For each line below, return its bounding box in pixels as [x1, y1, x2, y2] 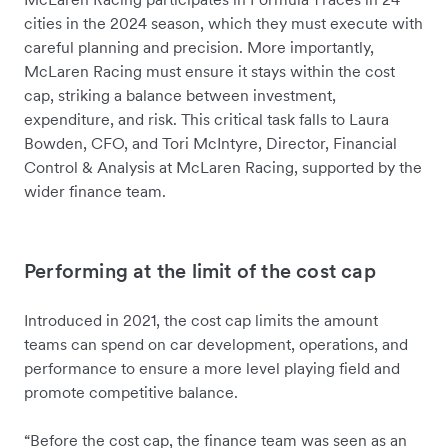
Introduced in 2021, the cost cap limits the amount [24, 310, 378, 331]
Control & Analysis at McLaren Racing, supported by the [24, 157, 422, 178]
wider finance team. [24, 181, 166, 202]
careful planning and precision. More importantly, [24, 37, 374, 58]
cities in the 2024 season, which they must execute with [24, 13, 423, 34]
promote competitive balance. [24, 382, 242, 403]
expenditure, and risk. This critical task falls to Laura [24, 109, 389, 130]
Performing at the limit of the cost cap [24, 258, 376, 285]
